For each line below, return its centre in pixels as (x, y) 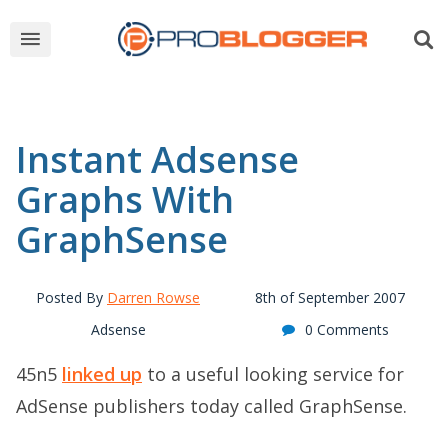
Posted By (71, 297)
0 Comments (346, 329)
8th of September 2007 (330, 297)
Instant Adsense (157, 159)
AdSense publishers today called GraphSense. (211, 406)
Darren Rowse (153, 297)
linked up (102, 374)
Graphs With (125, 199)
